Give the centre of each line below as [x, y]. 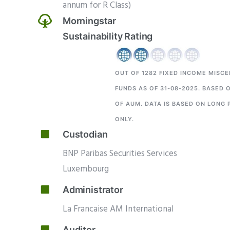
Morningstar [90, 21]
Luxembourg [86, 169]
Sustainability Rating [108, 36]
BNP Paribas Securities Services [120, 154]
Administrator [93, 189]
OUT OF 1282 [136, 73]
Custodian [85, 134]
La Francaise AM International [118, 209]
